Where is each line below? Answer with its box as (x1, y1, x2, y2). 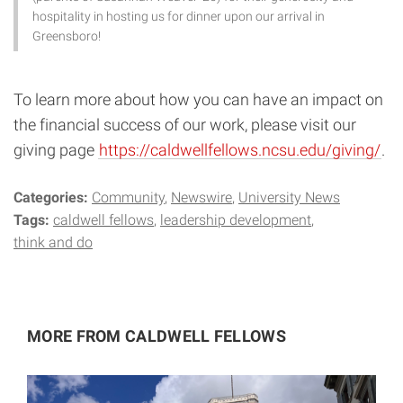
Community (92, 189, 165, 207)
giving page (13, 140, 98, 160)
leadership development (160, 211, 311, 229)
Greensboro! (32, 29, 101, 44)
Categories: (13, 189, 92, 207)
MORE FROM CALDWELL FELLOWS (27, 327, 286, 346)
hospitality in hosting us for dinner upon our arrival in (32, 9, 325, 24)
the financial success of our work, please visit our (13, 115, 356, 135)
